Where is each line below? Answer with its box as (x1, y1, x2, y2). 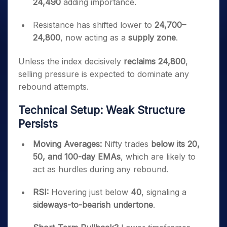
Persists (18, 118, 58, 130)
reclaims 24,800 (124, 56, 185, 66)
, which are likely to (121, 152, 196, 162)
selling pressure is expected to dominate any (18, 69, 189, 79)
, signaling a (141, 187, 186, 197)
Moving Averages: (33, 139, 102, 149)
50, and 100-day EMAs (33, 152, 121, 162)
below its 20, (151, 139, 200, 149)
